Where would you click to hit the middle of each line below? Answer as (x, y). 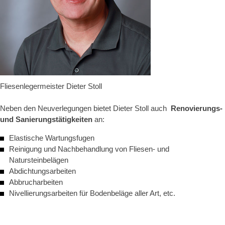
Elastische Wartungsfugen (52, 138)
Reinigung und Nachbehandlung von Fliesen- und (89, 149)
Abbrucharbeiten (36, 182)
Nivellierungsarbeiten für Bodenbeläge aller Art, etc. (92, 193)
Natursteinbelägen (39, 160)
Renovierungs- (196, 108)
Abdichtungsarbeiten (42, 171)
